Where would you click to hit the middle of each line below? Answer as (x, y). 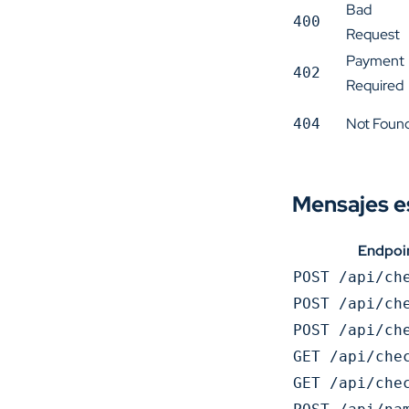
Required (375, 85)
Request (373, 34)
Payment (375, 61)
